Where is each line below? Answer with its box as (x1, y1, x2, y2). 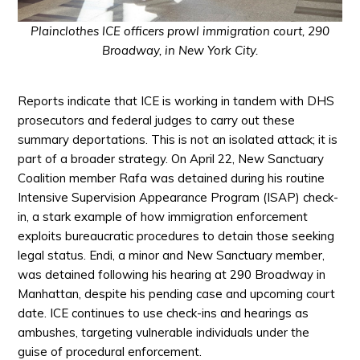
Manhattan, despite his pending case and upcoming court (18, 285, 336, 301)
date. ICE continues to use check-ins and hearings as (18, 305, 309, 321)
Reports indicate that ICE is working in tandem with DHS (18, 92, 335, 108)
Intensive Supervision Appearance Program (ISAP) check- (18, 189, 339, 205)
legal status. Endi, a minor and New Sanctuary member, (18, 247, 325, 263)
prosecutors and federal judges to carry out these (18, 112, 296, 128)
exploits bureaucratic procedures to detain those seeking (18, 227, 335, 243)
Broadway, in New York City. (101, 42, 258, 58)
